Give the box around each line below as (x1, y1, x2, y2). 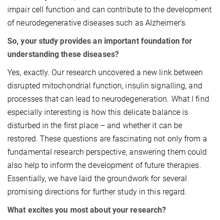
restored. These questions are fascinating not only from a (7, 134, 207, 143)
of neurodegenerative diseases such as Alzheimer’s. (7, 18, 188, 27)
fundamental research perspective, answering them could (7, 147, 207, 157)
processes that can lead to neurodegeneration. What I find (7, 94, 209, 104)
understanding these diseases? (7, 49, 119, 59)
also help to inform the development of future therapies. (7, 160, 201, 170)
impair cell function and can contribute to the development (7, 4, 212, 14)
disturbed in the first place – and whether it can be (7, 120, 183, 130)
